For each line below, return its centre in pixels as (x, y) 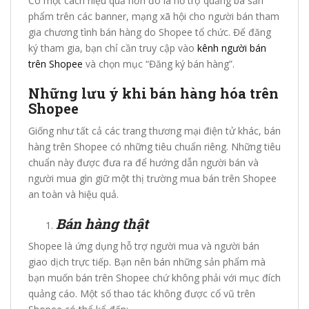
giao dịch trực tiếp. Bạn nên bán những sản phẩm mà (147, 262)
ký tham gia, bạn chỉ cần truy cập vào (113, 48)
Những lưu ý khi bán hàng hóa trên (153, 93)
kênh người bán (232, 48)
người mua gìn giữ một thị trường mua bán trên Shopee (152, 179)
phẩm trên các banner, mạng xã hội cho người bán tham (154, 17)
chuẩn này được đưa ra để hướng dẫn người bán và (143, 163)
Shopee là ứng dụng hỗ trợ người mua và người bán (144, 246)
